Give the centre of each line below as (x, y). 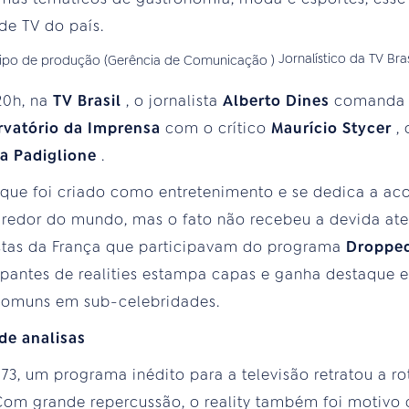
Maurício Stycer (334, 129)
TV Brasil (89, 101)
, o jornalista (174, 101)
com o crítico (218, 129)
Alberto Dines (278, 101)
